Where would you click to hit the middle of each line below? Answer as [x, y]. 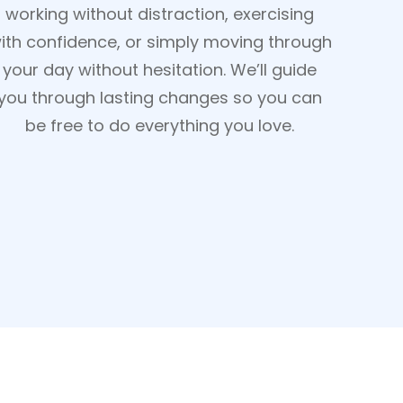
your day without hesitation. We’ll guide [160, 70]
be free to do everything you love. [160, 125]
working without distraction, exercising [160, 14]
